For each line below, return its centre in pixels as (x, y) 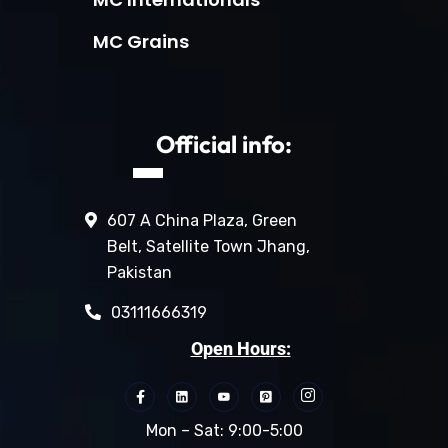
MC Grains (141, 41)
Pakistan (139, 272)
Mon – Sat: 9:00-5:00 (224, 430)
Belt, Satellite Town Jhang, (208, 246)
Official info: (224, 143)
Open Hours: (240, 348)
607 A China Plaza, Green (202, 220)
